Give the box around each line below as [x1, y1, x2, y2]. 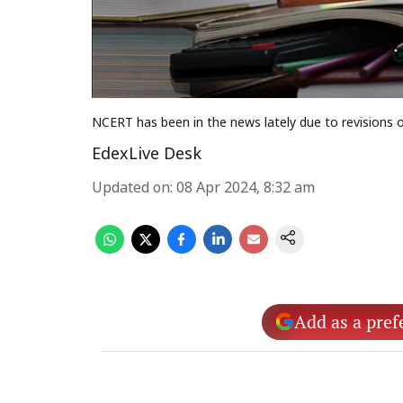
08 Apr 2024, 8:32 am [176, 180, 315, 198]
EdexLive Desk [92, 145, 201, 166]
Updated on [92, 180, 170, 198]
